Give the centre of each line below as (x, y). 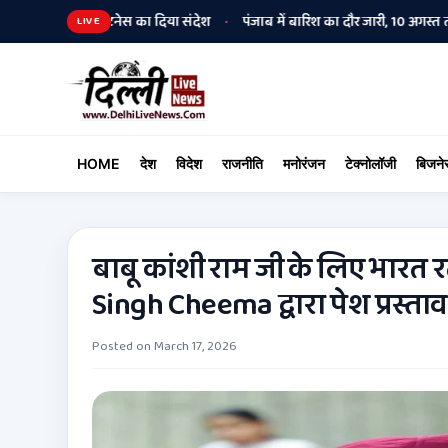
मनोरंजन (304, 163)
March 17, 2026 (195, 346)
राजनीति (242, 163)
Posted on (123, 346)
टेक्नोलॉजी (370, 163)
